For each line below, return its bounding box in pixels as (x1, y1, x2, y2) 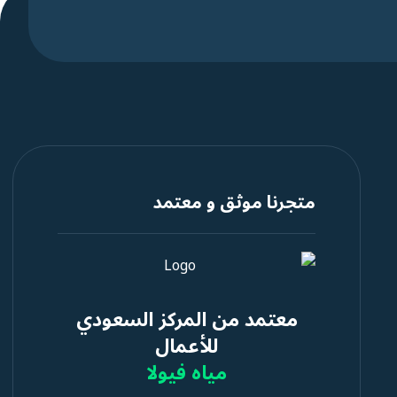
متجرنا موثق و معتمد (152, 184, 315, 222)
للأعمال (155, 326, 219, 367)
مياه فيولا (146, 353, 228, 393)
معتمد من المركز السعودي (75, 300, 298, 340)
